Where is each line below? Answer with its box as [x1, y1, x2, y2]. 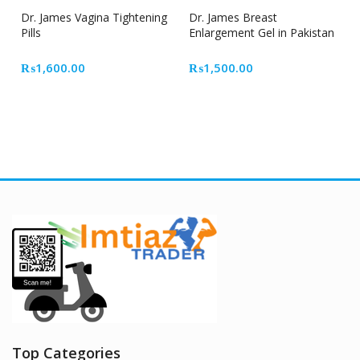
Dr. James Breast [189, 9, 277, 25]
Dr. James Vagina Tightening [21, 9, 167, 25]
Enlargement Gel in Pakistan [189, 24, 334, 40]
